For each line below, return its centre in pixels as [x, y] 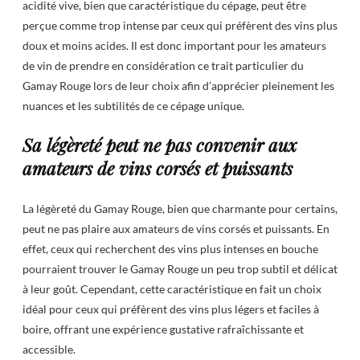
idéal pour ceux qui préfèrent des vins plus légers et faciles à [171, 309]
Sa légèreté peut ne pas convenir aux [160, 145]
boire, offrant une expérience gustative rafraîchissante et [163, 329]
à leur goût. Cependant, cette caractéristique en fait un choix [172, 288]
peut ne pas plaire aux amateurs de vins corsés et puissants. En [176, 228]
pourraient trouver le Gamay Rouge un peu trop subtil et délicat [180, 268]
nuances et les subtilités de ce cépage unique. [133, 105]
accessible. [49, 349]
